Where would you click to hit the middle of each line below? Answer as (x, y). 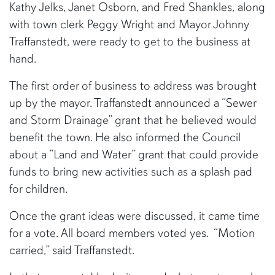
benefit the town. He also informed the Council (125, 137)
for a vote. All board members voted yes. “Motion (132, 233)
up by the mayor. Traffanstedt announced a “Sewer (133, 103)
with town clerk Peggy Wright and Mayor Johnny (129, 24)
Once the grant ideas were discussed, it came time (134, 216)
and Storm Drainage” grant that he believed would (133, 120)
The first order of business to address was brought (133, 86)
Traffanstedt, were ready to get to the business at (130, 41)
